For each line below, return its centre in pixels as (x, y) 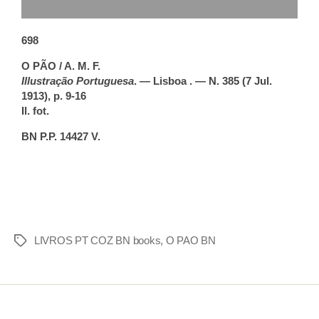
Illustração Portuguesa (78, 81)
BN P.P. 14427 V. (61, 137)
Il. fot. (35, 111)
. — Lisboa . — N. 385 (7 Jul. (203, 81)
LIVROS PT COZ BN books (98, 241)
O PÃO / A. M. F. (61, 66)
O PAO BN (190, 241)
